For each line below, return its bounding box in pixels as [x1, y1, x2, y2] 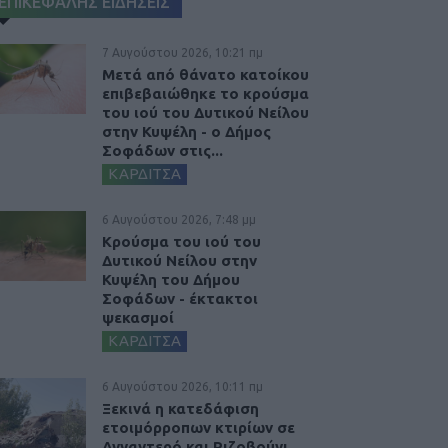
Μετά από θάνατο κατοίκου [102, 65, 309, 83]
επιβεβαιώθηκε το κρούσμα [102, 84, 309, 102]
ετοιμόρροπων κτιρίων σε [102, 418, 295, 436]
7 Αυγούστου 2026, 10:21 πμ [102, 45, 263, 59]
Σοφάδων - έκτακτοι [102, 289, 258, 307]
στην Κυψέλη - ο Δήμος [102, 122, 271, 140]
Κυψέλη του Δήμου [102, 270, 240, 288]
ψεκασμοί [102, 308, 174, 326]
